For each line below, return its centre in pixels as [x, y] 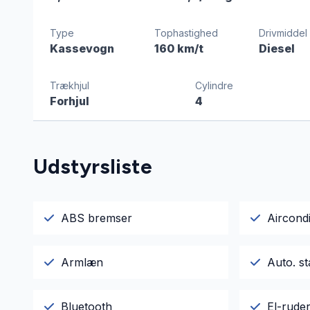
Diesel [276, 49]
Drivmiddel [283, 33]
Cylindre [214, 86]
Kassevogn [82, 49]
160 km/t [179, 49]
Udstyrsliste [93, 167]
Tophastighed [186, 33]
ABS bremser [97, 218]
